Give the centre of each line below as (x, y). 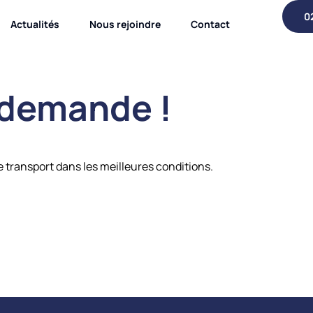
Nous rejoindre (125, 24)
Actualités (35, 24)
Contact (210, 24)
